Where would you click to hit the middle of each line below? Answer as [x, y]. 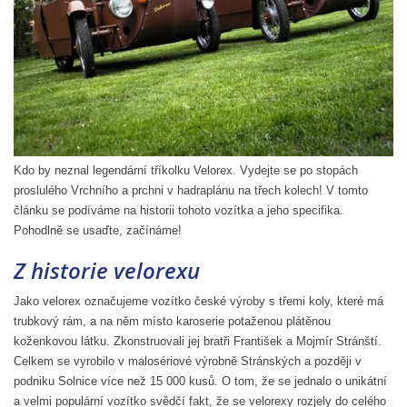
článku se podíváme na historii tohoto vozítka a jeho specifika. [179, 210]
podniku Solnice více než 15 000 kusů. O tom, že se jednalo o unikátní [200, 381]
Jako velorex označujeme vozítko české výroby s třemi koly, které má [199, 301]
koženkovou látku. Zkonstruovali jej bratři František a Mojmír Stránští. [198, 341]
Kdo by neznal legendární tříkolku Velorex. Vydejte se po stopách [186, 170]
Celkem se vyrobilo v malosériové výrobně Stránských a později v [188, 361]
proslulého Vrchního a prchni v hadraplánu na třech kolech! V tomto [191, 190]
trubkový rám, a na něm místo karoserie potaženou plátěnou [172, 321]
